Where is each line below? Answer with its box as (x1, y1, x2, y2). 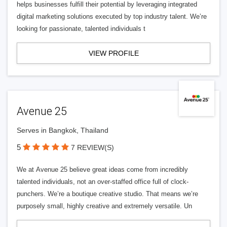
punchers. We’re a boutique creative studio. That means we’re (17, 190, 198, 198)
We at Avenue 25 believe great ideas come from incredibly (17, 166, 188, 173)
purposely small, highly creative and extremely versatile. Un (17, 202, 192, 210)
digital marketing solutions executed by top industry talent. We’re (17, 13, 207, 20)
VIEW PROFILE (88, 49, 139, 57)
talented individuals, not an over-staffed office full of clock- (17, 178, 188, 185)
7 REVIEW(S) (71, 143, 114, 152)
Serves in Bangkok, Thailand (17, 126, 108, 134)
